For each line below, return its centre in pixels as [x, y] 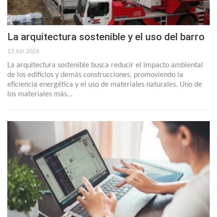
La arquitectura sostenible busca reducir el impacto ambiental [105, 66]
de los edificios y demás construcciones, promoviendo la [95, 75]
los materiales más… [40, 95]
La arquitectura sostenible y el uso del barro [106, 37]
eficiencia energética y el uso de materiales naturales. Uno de [105, 85]
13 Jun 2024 [23, 52]
